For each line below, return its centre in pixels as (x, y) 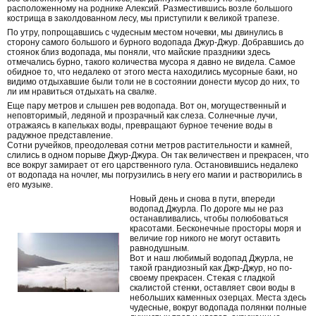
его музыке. (30, 184)
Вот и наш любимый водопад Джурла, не (212, 258)
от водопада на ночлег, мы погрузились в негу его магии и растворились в (154, 175)
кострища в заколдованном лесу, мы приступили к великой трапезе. (143, 18)
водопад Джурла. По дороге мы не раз (207, 208)
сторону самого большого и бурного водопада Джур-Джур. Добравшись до (156, 42)
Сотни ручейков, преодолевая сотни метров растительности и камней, (150, 145)
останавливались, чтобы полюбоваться (209, 218)
